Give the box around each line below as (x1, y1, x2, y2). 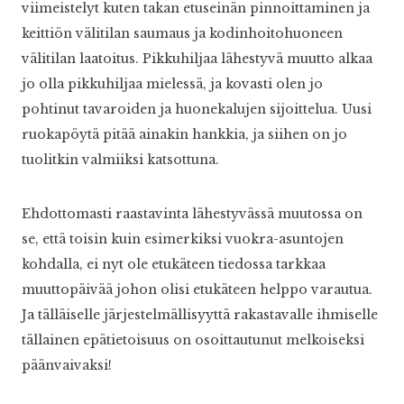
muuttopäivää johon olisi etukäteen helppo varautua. (22, 281, 372, 298)
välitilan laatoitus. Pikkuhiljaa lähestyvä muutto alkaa (22, 50, 372, 68)
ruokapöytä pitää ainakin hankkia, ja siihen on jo (22, 126, 347, 143)
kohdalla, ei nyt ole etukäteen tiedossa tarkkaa (22, 256, 326, 273)
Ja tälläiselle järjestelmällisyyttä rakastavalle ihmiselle (22, 307, 378, 324)
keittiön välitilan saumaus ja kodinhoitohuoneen (22, 25, 343, 42)
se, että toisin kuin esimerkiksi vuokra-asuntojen (22, 231, 344, 248)
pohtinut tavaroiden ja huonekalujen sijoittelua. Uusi (22, 101, 372, 118)
